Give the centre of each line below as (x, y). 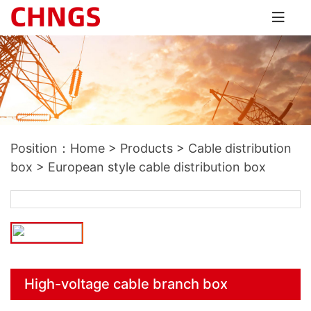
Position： (40, 148)
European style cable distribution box (157, 167)
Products (146, 148)
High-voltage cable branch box (126, 284)
